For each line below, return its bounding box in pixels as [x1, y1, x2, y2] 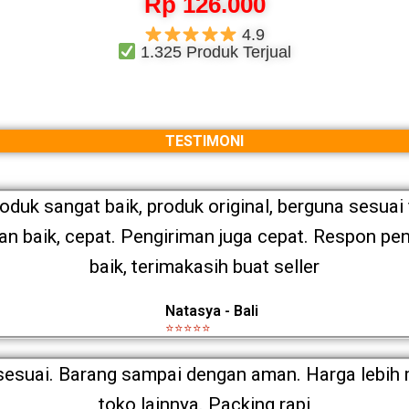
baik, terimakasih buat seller [89, 255, 320, 278]
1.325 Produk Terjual [136, 43, 292, 62]
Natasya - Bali [164, 301, 258, 320]
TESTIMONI [165, 131, 244, 150]
